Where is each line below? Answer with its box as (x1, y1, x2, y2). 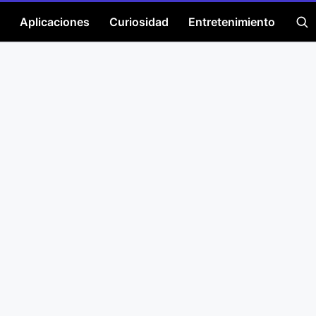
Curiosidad (109, 15, 169, 29)
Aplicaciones (20, 15, 90, 29)
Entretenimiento (188, 15, 275, 29)
